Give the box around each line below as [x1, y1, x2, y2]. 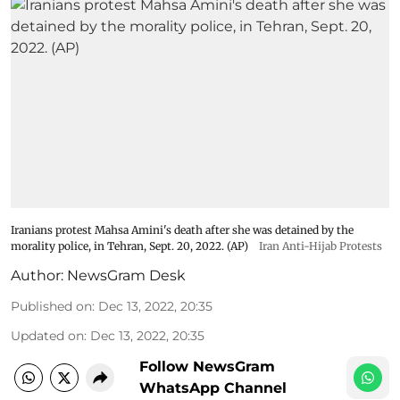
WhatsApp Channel [139, 379, 287, 396]
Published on [11, 297, 92, 314]
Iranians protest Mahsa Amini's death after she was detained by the [11, 222, 354, 237]
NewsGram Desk [67, 266, 186, 284]
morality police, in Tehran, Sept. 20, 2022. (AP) [11, 238, 248, 253]
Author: [11, 266, 63, 284]
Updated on [11, 327, 84, 344]
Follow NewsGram [139, 357, 275, 375]
